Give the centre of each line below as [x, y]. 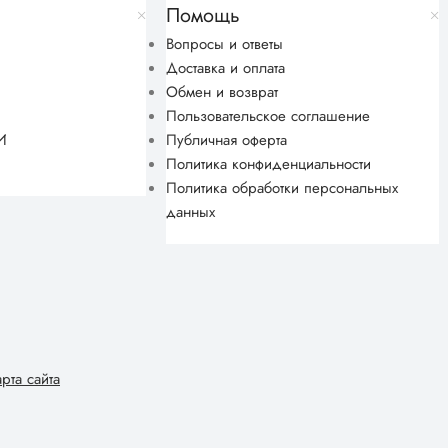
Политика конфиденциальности [269, 164]
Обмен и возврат [222, 92]
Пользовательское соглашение [268, 116]
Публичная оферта [227, 140]
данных [191, 212]
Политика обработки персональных [282, 188]
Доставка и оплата [226, 68]
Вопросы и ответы [225, 44]
